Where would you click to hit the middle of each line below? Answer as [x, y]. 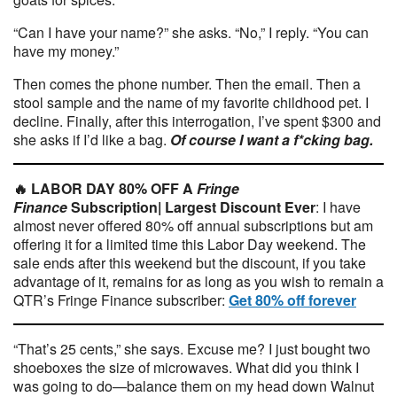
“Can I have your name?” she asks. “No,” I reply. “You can [191, 32]
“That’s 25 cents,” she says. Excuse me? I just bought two [192, 349]
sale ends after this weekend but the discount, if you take [190, 263]
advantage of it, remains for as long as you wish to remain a [198, 281]
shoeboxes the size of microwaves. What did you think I [186, 367]
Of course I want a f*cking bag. [272, 140]
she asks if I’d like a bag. [92, 140]
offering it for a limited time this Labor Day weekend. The [190, 244]
